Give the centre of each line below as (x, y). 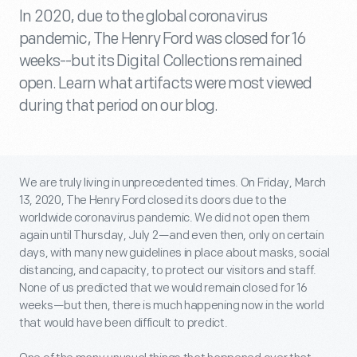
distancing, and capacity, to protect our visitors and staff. (168, 271)
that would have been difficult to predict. (124, 323)
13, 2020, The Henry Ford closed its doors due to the (153, 200)
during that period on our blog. (119, 106)
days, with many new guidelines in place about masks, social (175, 253)
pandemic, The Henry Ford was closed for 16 (163, 39)
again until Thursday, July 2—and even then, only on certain (172, 235)
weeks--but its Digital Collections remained (161, 61)
